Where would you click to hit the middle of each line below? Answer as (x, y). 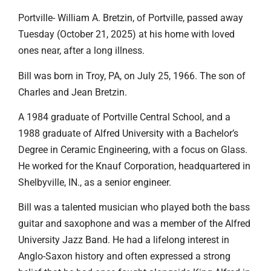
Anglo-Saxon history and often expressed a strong (124, 256)
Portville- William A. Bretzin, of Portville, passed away (131, 18)
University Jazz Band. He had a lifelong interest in (124, 240)
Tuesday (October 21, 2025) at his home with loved (126, 34)
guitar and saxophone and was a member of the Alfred (134, 224)
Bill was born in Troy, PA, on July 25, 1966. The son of (132, 76)
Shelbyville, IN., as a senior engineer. (95, 182)
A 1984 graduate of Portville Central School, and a (124, 117)
